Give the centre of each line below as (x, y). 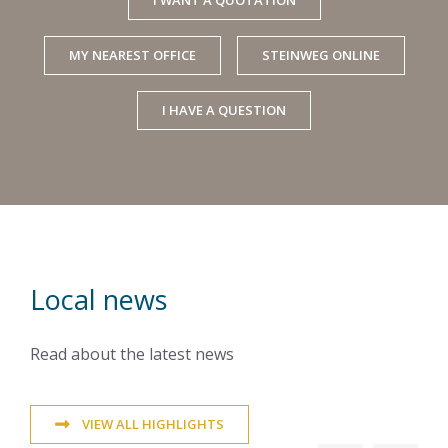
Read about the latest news (132, 353)
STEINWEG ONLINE (320, 54)
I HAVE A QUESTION (224, 109)
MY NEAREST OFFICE (132, 54)
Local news (98, 299)
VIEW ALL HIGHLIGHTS (153, 423)
